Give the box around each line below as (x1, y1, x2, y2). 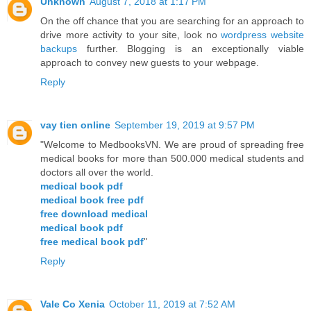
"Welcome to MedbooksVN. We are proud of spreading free (40, 139, 304, 151)
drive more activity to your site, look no (40, 29, 221, 41)
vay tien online (40, 119, 110, 131)
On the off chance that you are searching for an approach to (40, 15, 304, 27)
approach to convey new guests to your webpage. (40, 57, 259, 69)
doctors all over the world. (40, 167, 153, 178)
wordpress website (221, 29, 305, 41)
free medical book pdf (40, 236, 144, 248)
